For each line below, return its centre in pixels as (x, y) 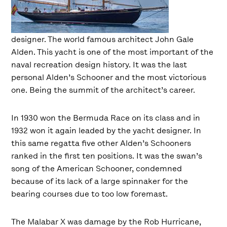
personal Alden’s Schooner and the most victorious (109, 77)
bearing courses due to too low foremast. (90, 194)
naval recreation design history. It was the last (99, 65)
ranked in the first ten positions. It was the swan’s (107, 156)
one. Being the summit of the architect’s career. (103, 90)
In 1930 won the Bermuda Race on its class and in (106, 118)
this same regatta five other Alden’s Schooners (101, 143)
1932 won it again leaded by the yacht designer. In (106, 130)
